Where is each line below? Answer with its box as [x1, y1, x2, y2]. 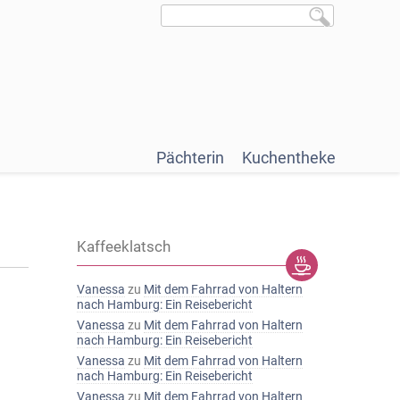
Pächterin [156, 148, 224, 167]
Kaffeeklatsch [77, 237, 171, 255]
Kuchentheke [242, 148, 336, 167]
